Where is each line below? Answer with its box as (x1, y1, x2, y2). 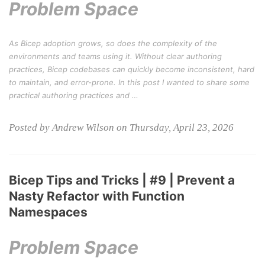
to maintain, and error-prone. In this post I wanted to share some (9, 77, 250, 87)
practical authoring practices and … (9, 91, 138, 100)
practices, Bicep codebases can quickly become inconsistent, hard (9, 64, 254, 74)
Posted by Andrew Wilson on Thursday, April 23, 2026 (9, 122, 234, 133)
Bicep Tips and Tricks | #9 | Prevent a (9, 173, 235, 188)
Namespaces (9, 205, 88, 219)
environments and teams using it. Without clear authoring (9, 51, 222, 61)
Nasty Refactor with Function (9, 189, 185, 203)
